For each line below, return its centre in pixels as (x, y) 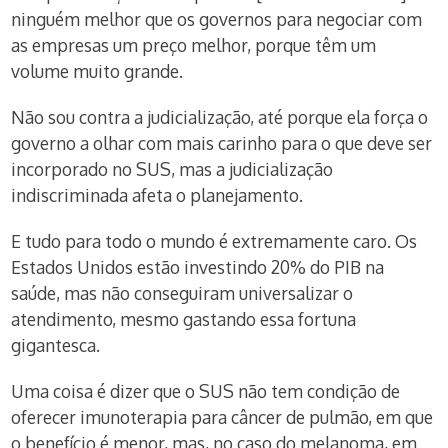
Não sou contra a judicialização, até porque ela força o (220, 117)
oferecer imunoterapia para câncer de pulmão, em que (222, 417)
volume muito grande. (97, 71)
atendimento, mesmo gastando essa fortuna (184, 319)
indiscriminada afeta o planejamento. (157, 195)
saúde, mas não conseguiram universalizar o (182, 293)
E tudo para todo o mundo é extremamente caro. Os (214, 241)
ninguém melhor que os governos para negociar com (217, 19)
